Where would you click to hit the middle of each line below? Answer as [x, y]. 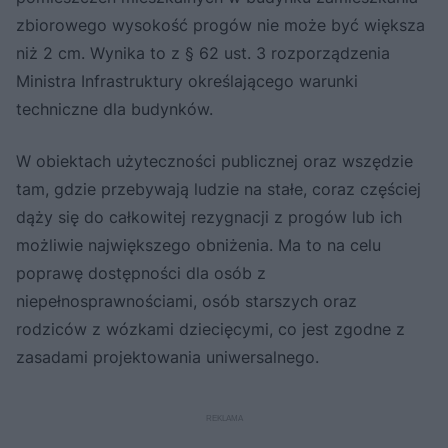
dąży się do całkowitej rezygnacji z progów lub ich [209, 216]
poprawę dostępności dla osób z [141, 272]
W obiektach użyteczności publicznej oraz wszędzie [214, 160]
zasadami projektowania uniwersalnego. [167, 356]
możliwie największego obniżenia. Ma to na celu [198, 244]
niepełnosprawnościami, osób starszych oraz [186, 300]
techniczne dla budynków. [114, 108]
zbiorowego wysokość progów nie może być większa [220, 24]
